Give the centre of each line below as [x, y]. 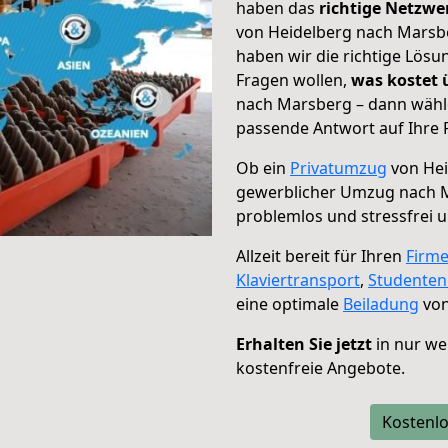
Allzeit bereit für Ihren [321, 256]
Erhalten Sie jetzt [304, 344]
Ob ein [263, 168]
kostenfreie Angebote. [320, 368]
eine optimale [289, 304]
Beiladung [381, 304]
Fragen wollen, [293, 80]
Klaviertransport [298, 280]
